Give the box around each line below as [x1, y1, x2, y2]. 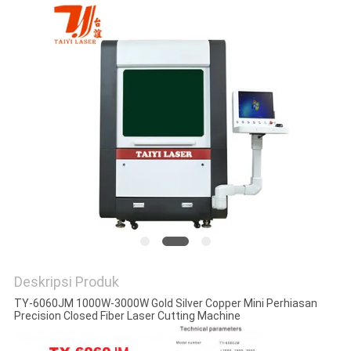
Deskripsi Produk [13, 273, 119, 291]
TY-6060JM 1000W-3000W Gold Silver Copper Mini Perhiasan [13, 297, 317, 310]
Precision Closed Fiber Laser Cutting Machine [13, 309, 241, 323]
